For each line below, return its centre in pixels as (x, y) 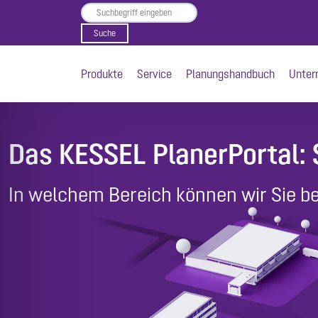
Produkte (102, 74)
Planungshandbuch (230, 74)
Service (154, 74)
